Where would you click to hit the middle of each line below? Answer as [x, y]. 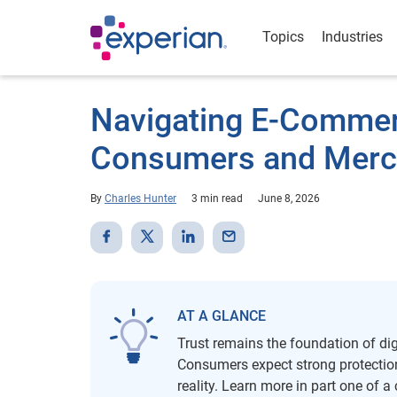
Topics [283, 37]
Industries [352, 37]
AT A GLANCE [222, 316]
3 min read [217, 198]
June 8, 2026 [289, 198]
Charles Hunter [140, 198]
